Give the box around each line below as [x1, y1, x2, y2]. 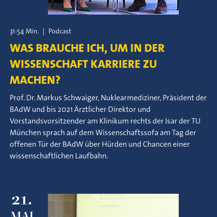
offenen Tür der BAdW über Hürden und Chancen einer [10, 139, 190, 149]
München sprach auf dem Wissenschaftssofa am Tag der [10, 127, 196, 138]
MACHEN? [10, 72, 61, 88]
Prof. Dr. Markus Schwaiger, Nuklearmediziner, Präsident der [10, 93, 207, 103]
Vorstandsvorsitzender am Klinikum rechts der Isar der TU [10, 116, 201, 126]
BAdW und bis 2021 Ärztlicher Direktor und [10, 104, 151, 114]
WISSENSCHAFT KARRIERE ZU [10, 56, 157, 72]
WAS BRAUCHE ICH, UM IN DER [10, 40, 165, 56]
